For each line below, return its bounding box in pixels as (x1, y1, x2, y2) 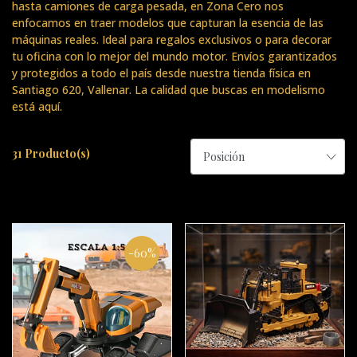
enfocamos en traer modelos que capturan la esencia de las (12, 15, 324, 31)
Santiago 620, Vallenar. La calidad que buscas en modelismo (12, 82, 325, 98)
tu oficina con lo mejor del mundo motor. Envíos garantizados (12, 49, 337, 65)
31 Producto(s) (12, 146, 90, 162)
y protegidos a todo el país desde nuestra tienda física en (12, 65, 311, 81)
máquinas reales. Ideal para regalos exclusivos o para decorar (12, 32, 331, 48)
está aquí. (12, 99, 62, 115)
